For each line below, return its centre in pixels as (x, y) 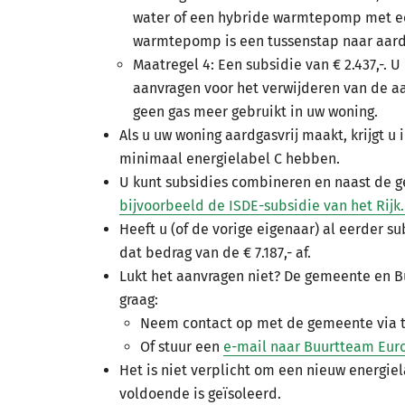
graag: (141, 300)
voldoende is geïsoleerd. (200, 394)
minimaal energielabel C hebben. (230, 159)
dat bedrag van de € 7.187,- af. (217, 253)
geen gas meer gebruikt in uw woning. (257, 112)
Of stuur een (182, 347)
